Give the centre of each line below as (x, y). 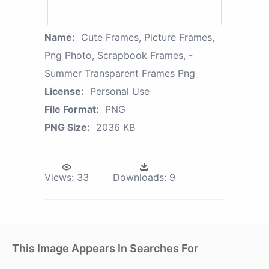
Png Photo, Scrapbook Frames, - (119, 56)
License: (64, 92)
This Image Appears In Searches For (105, 249)
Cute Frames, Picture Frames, (148, 38)
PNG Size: (67, 128)
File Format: (72, 110)
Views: (59, 177)
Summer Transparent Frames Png (120, 74)
